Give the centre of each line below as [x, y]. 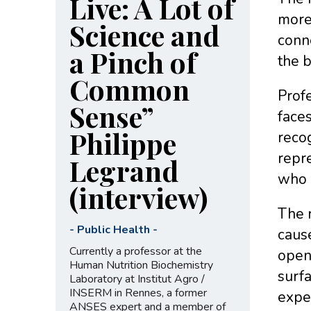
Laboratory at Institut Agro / [137, 279]
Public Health [113, 229]
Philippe [123, 143]
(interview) [138, 197]
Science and [144, 35]
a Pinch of [133, 62]
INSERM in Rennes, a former [138, 293]
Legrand [124, 170]
